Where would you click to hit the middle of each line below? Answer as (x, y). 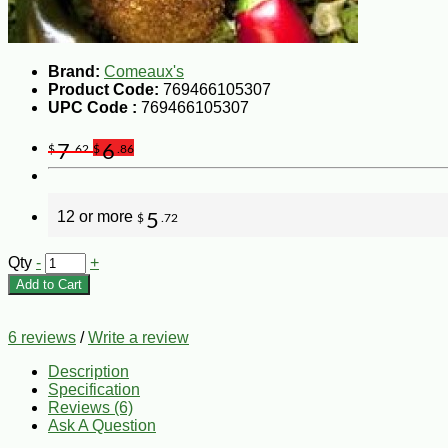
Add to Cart (49, 284)
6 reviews (42, 337)
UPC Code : (94, 107)
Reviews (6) (90, 407)
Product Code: (103, 89)
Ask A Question (102, 425)
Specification (94, 389)
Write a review (138, 337)
